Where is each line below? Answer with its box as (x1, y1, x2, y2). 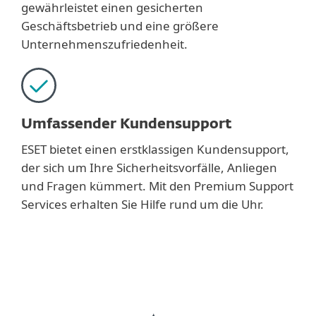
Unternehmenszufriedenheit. (21, 36, 188, 52)
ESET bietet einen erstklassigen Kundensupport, (21, 141, 289, 157)
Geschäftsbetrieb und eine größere (21, 18, 219, 34)
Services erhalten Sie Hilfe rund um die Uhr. (21, 196, 264, 212)
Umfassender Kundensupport (21, 117, 232, 131)
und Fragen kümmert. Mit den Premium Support (21, 178, 293, 194)
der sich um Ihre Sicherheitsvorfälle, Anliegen (21, 159, 277, 176)
